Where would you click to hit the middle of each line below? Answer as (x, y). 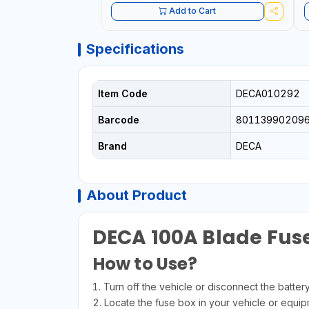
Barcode (118, 119)
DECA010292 (268, 93)
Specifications (135, 49)
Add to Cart (193, 11)
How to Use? (145, 263)
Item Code (122, 93)
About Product (136, 195)
